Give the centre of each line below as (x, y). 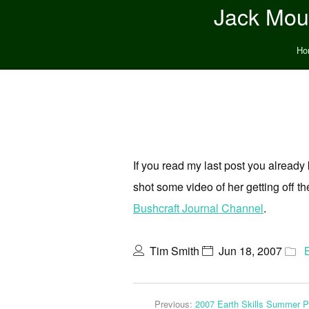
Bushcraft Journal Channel (198, 208)
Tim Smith (175, 251)
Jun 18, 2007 (250, 251)
